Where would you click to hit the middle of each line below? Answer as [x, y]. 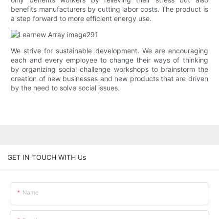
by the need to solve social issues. [66, 88]
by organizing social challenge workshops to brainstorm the [109, 69]
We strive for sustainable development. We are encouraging [109, 51]
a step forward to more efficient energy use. [81, 19]
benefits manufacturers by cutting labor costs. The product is [109, 9]
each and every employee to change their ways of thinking [109, 60]
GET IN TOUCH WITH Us [47, 157]
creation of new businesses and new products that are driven [109, 79]
